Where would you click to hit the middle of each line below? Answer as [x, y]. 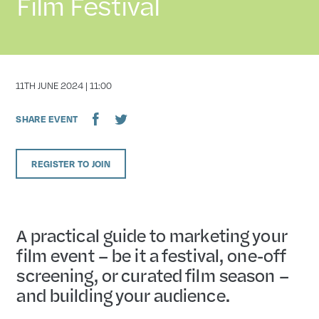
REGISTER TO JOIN [71, 163]
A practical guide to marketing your [151, 235]
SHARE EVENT [47, 119]
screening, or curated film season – [152, 275]
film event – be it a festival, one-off [151, 255]
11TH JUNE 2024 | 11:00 [64, 85]
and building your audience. [122, 295]
